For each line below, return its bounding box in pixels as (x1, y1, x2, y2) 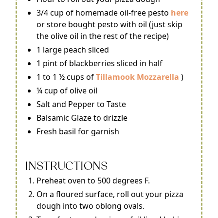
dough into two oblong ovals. (36, 200, 145, 211)
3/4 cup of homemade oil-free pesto (36, 7, 171, 18)
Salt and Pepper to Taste (36, 99, 126, 109)
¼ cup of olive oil (36, 85, 97, 96)
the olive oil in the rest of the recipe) (36, 31, 169, 41)
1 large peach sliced (36, 44, 109, 55)
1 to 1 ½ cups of (36, 72, 96, 82)
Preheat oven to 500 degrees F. (36, 175, 150, 186)
